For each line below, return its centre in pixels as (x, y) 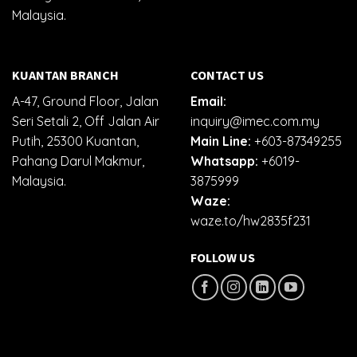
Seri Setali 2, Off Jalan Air (86, 122)
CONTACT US (227, 75)
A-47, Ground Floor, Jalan (85, 102)
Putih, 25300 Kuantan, (75, 141)
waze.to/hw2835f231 (251, 221)
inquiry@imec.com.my (255, 122)
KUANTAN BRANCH (65, 75)
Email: (208, 102)
